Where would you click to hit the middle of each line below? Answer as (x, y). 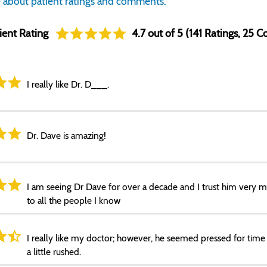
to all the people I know (74, 201)
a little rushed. (54, 252)
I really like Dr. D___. (68, 85)
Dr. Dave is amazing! (66, 136)
